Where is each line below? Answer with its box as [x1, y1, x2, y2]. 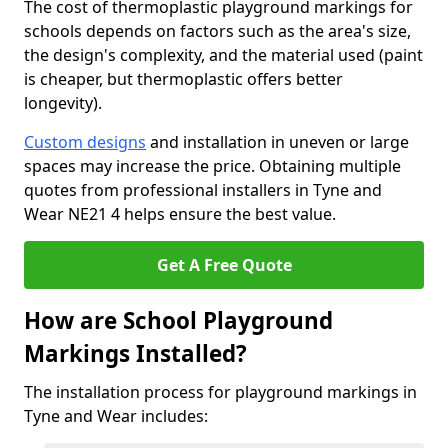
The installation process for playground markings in [24, 381, 417, 403]
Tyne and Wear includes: [24, 405, 208, 427]
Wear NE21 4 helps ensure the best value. [24, 203, 336, 225]
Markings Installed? [24, 338, 247, 369]
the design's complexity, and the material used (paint [24, 44, 423, 66]
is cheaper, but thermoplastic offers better [24, 68, 343, 90]
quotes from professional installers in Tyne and [24, 179, 382, 201]
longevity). [24, 92, 106, 114]
